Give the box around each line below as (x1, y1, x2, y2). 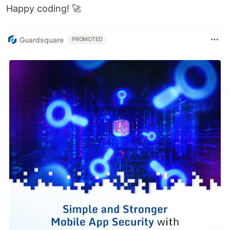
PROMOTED (72, 36, 103, 43)
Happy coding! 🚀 (6, 3, 81, 14)
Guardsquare (20, 35, 64, 44)
